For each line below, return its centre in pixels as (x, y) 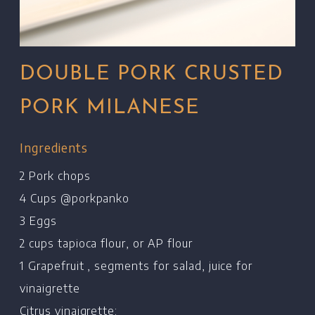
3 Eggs (38, 220)
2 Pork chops (55, 175)
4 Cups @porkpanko (75, 198)
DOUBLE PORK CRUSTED (152, 74)
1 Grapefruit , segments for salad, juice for (136, 265)
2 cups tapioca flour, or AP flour (106, 243)
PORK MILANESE (110, 108)
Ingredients (54, 147)
